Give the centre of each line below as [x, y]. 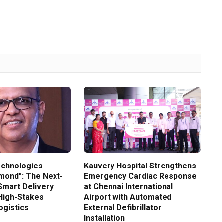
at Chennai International [128, 187]
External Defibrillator [122, 208]
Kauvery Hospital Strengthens [140, 166]
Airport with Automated [127, 197]
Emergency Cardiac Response [140, 176]
